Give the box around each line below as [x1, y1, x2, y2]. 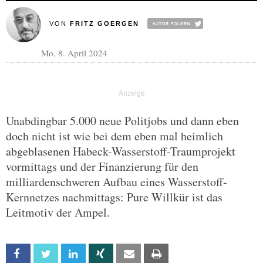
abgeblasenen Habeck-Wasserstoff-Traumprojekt [6, 143, 235, 159]
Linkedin [85, 249, 112, 259]
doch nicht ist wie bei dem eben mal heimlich [6, 128, 223, 144]
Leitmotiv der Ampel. [6, 204, 110, 220]
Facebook [29, 249, 64, 259]
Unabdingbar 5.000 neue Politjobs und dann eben [6, 113, 239, 129]
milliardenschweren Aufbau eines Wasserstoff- [6, 174, 227, 190]
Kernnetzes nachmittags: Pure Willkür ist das [6, 189, 222, 205]
